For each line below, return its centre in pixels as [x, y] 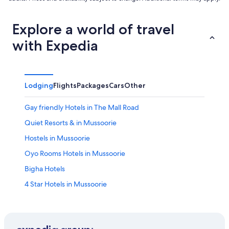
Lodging [39, 85]
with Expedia [55, 45]
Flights [65, 85]
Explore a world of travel [93, 29]
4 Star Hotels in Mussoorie [66, 184]
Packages [93, 85]
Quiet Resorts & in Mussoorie [71, 122]
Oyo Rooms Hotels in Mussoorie [75, 153]
